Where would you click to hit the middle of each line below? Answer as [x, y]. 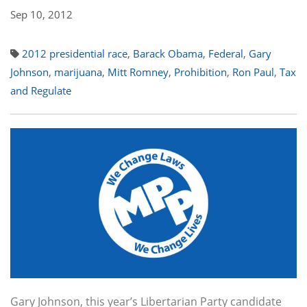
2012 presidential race [75, 53]
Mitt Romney [138, 72]
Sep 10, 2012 [41, 14]
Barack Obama [168, 53]
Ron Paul [253, 72]
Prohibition [200, 72]
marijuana [78, 72]
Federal [226, 53]
